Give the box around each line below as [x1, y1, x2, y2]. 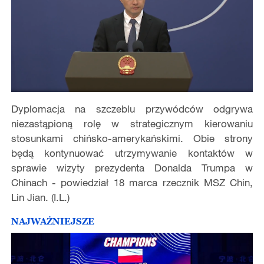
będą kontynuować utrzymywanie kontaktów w [11, 146, 253, 159]
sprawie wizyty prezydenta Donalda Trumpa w [11, 161, 253, 174]
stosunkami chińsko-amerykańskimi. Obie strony [11, 131, 253, 144]
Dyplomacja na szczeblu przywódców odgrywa [11, 102, 253, 115]
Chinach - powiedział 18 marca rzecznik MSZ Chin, [11, 176, 253, 189]
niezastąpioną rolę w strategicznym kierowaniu [11, 117, 253, 130]
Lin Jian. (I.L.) [11, 190, 70, 203]
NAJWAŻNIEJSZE [11, 216, 94, 227]
